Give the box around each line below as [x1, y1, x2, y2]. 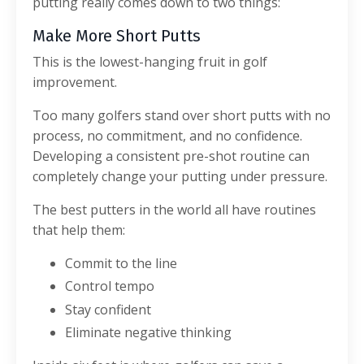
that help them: [32, 221, 125, 240]
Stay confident [65, 300, 151, 318]
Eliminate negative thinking [65, 323, 232, 341]
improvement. [32, 73, 117, 92]
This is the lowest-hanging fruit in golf [32, 53, 267, 71]
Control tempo [65, 277, 154, 296]
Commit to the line [65, 254, 177, 273]
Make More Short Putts [32, 26, 205, 46]
